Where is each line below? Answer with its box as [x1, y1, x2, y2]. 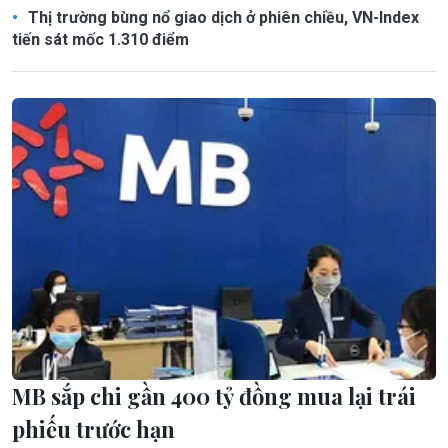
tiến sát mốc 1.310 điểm [12, 29, 189, 49]
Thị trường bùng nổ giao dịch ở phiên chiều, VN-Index [24, 7, 419, 27]
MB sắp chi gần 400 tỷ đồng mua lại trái [12, 381, 416, 412]
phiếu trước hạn [12, 414, 175, 445]
